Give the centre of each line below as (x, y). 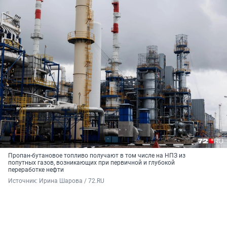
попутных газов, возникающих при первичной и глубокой (91, 163)
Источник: (24, 181)
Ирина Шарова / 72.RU (72, 181)
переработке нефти (36, 170)
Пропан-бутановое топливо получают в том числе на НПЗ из (97, 156)
